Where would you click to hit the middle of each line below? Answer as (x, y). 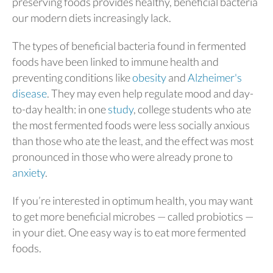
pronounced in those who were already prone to (122, 156)
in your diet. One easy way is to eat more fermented (129, 232)
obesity (149, 77)
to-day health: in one (60, 109)
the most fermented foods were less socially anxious (131, 125)
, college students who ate (192, 109)
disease (30, 93)
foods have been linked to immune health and (115, 61)
